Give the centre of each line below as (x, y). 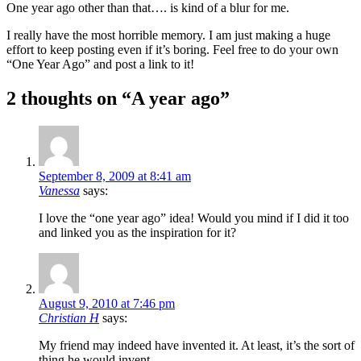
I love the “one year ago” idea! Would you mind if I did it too (194, 218)
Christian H (69, 317)
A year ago (176, 98)
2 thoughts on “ (69, 98)
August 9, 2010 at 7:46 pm (107, 303)
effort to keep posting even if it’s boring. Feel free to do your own (172, 49)
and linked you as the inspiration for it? (137, 232)
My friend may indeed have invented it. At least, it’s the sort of (197, 345)
